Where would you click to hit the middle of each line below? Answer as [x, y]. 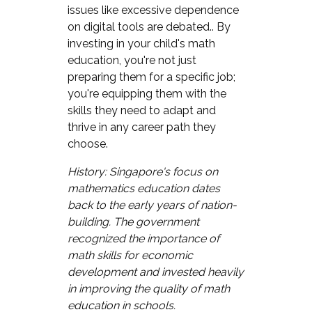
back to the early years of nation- [152, 205]
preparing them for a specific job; [151, 77]
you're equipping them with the [147, 93]
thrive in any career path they [141, 127]
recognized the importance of [143, 238]
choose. [87, 143]
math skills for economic [130, 255]
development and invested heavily [155, 272]
